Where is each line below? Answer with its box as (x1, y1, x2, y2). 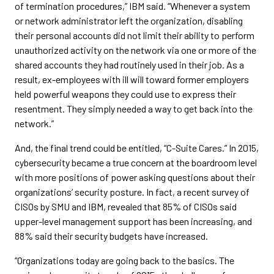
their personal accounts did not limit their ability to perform (15, 29, 254, 41)
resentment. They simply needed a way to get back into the (15, 103, 253, 114)
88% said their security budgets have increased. (15, 230, 208, 242)
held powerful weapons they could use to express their (15, 88, 236, 100)
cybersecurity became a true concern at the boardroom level (15, 157, 257, 168)
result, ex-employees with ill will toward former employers (15, 73, 249, 85)
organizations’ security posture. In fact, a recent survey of (15, 186, 250, 198)
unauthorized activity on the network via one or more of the (15, 44, 256, 56)
